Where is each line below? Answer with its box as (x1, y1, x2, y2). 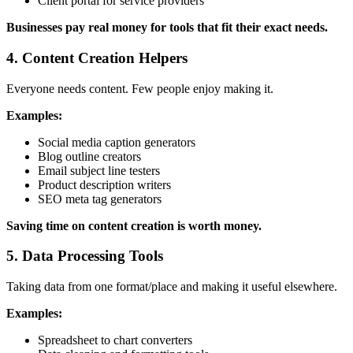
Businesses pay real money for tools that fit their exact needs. (6, 20, 328, 35)
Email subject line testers (38, 163, 160, 177)
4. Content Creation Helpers (6, 49, 188, 66)
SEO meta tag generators (38, 191, 162, 206)
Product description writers (38, 177, 171, 191)
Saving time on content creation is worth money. (6, 218, 262, 232)
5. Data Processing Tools (6, 247, 163, 265)
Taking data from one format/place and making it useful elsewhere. (6, 280, 337, 293)
